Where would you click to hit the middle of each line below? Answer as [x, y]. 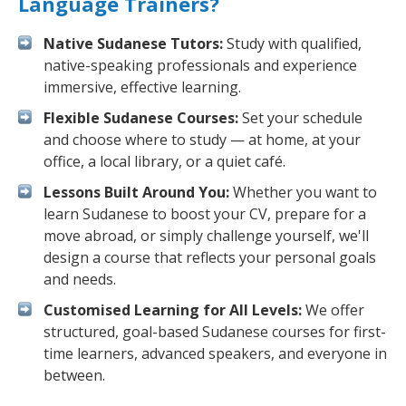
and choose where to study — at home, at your [202, 140]
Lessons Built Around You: [136, 192]
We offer [333, 310]
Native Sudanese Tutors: [133, 43]
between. [74, 375]
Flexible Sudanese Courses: [141, 118]
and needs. [80, 279]
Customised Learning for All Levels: [173, 310]
